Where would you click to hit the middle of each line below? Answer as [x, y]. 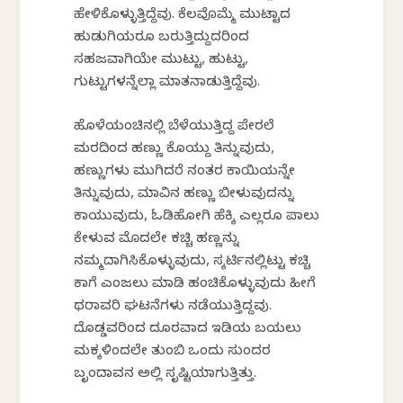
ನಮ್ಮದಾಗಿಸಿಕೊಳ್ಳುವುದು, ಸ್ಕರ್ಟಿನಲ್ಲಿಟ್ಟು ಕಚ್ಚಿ [193, 263]
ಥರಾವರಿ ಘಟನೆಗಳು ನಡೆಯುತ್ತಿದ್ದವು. [173, 308]
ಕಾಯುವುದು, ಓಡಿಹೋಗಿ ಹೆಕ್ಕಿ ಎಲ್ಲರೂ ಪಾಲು [197, 218]
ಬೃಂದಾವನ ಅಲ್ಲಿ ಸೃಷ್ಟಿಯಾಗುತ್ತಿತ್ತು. [166, 376]
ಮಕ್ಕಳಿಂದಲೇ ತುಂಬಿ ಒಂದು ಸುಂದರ [173, 353]
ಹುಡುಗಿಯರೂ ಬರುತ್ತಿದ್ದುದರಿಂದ [162, 39]
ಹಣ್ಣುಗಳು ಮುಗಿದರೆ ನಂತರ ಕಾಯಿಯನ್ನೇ [185, 173]
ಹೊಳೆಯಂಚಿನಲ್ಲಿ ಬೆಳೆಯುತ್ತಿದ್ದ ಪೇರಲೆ [175, 128]
